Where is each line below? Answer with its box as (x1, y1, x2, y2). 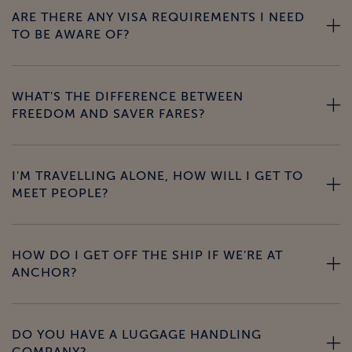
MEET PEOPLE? (12, 186, 109, 201)
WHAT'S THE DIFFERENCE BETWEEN (12, 90, 244, 104)
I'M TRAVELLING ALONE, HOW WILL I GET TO (12, 169, 303, 184)
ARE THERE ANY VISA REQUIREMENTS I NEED (12, 10, 305, 25)
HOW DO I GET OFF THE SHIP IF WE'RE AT (12, 248, 283, 263)
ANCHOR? (12, 266, 78, 280)
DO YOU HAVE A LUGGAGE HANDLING (12, 328, 262, 343)
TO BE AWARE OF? (12, 27, 130, 42)
